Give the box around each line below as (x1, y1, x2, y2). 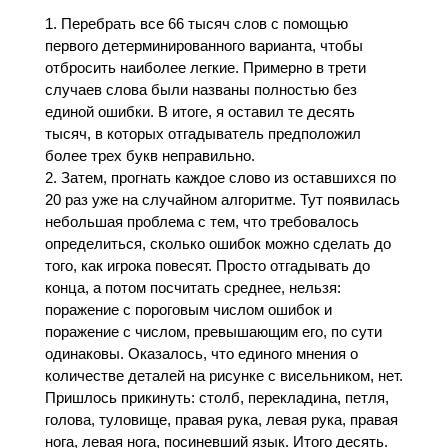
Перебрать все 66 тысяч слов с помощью (60, 15, 348, 33)
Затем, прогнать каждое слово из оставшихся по (60, 169, 396, 187)
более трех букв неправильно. (44, 147, 255, 165)
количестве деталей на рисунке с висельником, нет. (44, 367, 403, 385)
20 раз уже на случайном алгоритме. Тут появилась (44, 191, 400, 209)
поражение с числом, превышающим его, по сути (44, 323, 382, 341)
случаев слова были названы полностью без (44, 81, 357, 99)
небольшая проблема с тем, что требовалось (44, 213, 359, 231)
